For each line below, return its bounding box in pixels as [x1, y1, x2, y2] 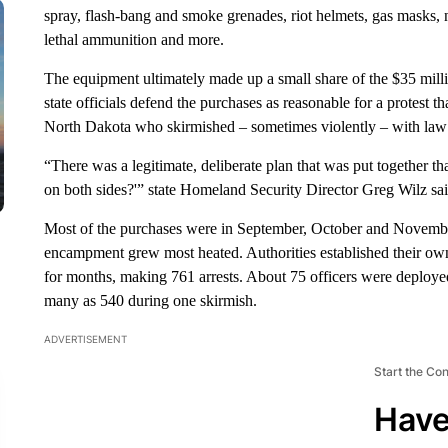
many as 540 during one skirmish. [43, 292, 257, 309]
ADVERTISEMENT [43, 333, 127, 345]
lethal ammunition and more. [43, 31, 224, 48]
